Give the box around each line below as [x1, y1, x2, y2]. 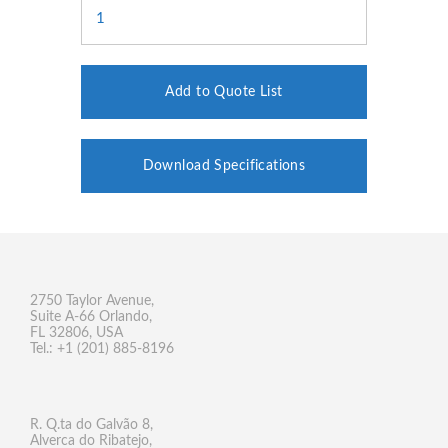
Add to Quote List [165, 85, 283, 99]
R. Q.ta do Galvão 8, [30, 418, 153, 432]
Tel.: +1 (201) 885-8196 [30, 342, 174, 356]
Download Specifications [142, 159, 306, 173]
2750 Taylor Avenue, [30, 294, 154, 308]
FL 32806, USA [30, 326, 123, 340]
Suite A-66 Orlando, [30, 310, 152, 324]
